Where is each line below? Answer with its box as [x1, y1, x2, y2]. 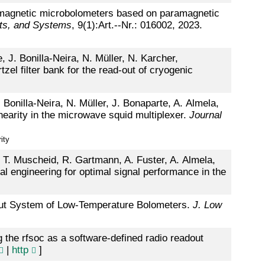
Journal [189, 109, 222, 121]
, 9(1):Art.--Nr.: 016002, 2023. [71, 20, 202, 31]
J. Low [192, 199, 222, 211]
